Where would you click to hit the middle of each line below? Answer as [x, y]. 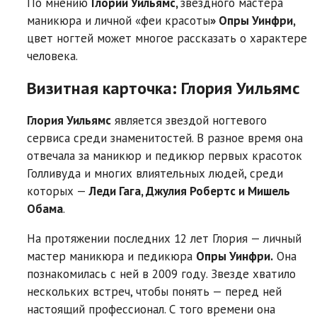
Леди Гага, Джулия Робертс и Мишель [190, 191]
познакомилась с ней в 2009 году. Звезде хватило [161, 273]
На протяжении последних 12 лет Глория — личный [164, 238]
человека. [52, 56]
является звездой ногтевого [189, 120]
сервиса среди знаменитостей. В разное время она [165, 138]
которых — [58, 191]
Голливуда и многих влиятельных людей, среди [155, 173]
